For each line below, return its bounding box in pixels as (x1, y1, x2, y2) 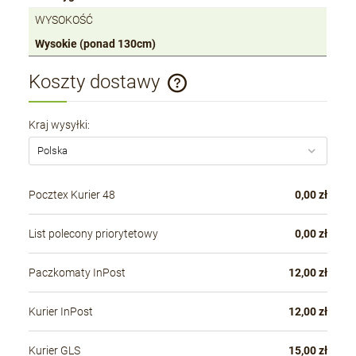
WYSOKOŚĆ (35, 14, 94, 27)
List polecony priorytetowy (29, 227, 159, 241)
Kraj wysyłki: (29, 118, 91, 131)
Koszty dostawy (29, 71, 165, 94)
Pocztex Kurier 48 (29, 188, 116, 202)
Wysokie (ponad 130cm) (35, 37, 157, 51)
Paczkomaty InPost (29, 266, 126, 280)
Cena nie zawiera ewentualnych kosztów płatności (44, 90, 270, 103)
